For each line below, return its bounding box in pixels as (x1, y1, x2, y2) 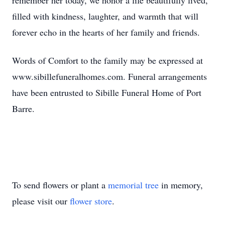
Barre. (12, 102, 35, 115)
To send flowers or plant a (12, 179, 108, 191)
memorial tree (108, 179, 159, 191)
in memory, (159, 179, 203, 191)
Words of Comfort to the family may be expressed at (12, 54, 203, 66)
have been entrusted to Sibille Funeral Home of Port (12, 86, 201, 98)
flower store (70, 195, 112, 207)
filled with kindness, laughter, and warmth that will (12, 10, 198, 22)
